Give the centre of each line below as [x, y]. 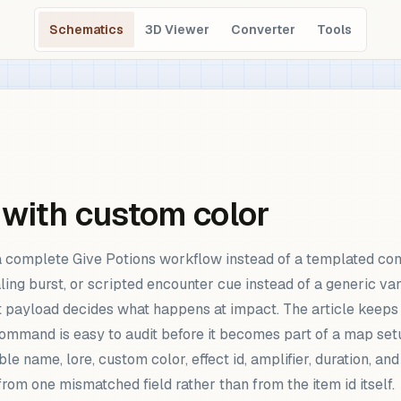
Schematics [86, 30]
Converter [263, 30]
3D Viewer [177, 30]
